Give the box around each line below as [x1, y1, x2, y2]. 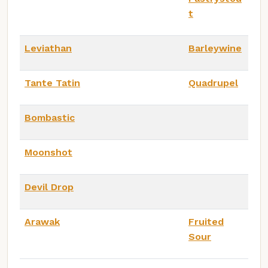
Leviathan [25, 42, 72, 54]
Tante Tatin [25, 77, 80, 89]
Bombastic [25, 112, 75, 124]
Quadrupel [188, 77, 238, 89]
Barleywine [188, 42, 242, 54]
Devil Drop [25, 181, 74, 193]
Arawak [25, 216, 60, 228]
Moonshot [25, 147, 72, 159]
